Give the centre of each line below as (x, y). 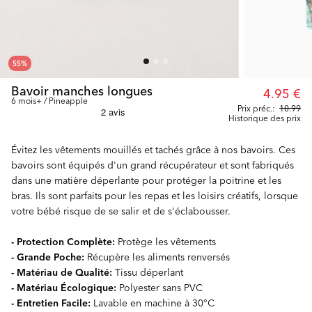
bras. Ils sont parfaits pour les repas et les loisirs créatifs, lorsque (155, 195)
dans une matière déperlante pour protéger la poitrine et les (146, 180)
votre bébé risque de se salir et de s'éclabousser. (121, 211)
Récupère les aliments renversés (157, 257)
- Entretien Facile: (51, 303)
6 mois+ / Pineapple (49, 100)
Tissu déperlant (148, 272)
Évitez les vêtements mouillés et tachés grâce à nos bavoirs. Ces (153, 149)
